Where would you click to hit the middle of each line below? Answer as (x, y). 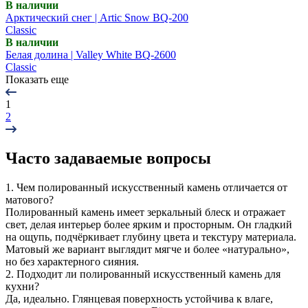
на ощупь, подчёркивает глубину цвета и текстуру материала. (151, 236)
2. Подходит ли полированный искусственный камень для (143, 274)
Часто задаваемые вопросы (108, 158)
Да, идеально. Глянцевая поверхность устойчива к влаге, (139, 298)
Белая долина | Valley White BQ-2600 (91, 54)
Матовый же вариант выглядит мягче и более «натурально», (147, 249)
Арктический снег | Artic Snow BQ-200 (97, 17)
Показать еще (37, 79)
